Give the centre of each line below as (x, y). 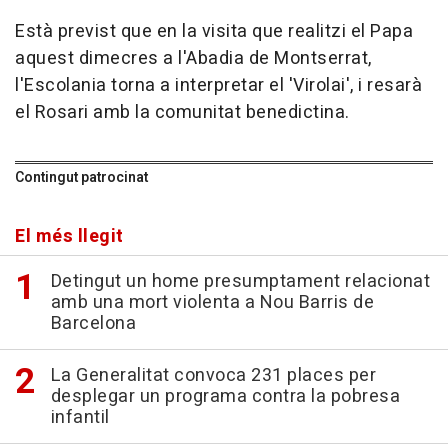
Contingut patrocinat (81, 178)
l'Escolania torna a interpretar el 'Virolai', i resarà (218, 86)
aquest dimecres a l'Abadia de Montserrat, (193, 59)
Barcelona (93, 324)
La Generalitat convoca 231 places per (213, 376)
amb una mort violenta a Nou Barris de (212, 303)
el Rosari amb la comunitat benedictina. (182, 113)
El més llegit (69, 237)
